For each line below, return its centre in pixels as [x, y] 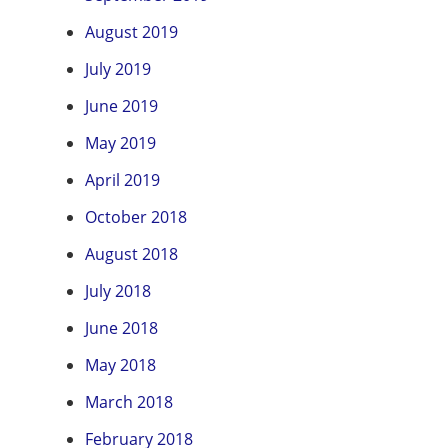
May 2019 [120, 143]
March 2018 [129, 402]
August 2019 [131, 32]
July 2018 [118, 291]
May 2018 [120, 365]
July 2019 [118, 69]
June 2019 [121, 106]
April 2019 [122, 180]
